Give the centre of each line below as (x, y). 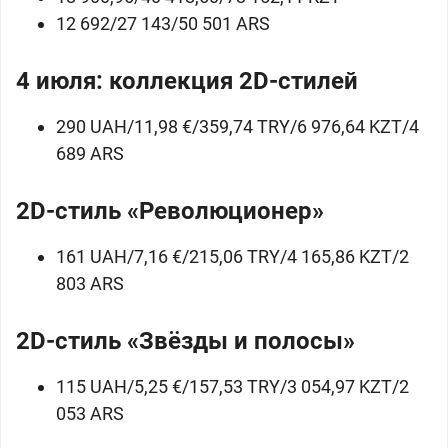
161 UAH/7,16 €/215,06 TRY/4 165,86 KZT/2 (232, 256)
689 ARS (90, 153)
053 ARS (90, 413)
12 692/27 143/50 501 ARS (163, 23)
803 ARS (90, 283)
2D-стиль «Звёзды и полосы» (185, 341)
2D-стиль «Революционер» (170, 211)
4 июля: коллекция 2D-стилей (187, 81)
